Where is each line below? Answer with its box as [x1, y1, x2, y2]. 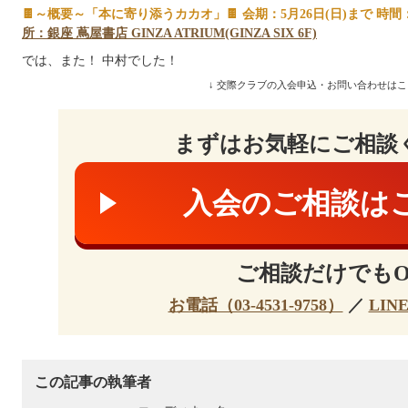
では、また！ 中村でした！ [22, 53, 182, 68]
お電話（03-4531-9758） [168, 295, 343, 314]
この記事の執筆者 [34, 374, 151, 391]
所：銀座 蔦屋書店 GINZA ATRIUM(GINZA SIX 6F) [22, 26, 317, 41]
